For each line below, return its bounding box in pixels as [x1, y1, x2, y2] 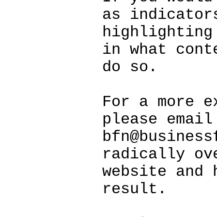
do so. [102, 59, 157, 76]
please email [102, 111, 213, 128]
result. [102, 181, 167, 198]
